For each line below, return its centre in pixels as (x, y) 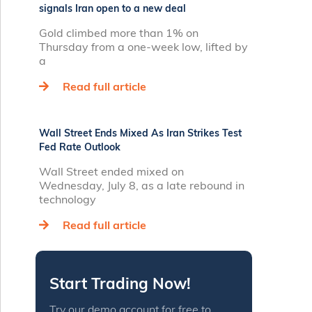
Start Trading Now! (120, 283)
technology (68, 199)
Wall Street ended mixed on (111, 171)
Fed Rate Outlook (80, 147)
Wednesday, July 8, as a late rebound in (142, 185)
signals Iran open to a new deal (112, 8)
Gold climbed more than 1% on (119, 33)
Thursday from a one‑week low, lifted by (143, 47)
